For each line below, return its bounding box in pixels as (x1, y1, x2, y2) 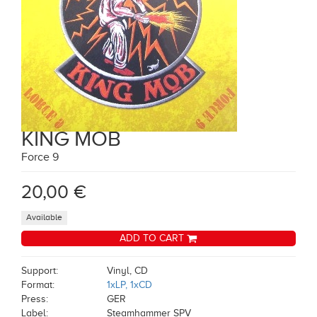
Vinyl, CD (107, 265, 148, 276)
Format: (21, 279, 54, 290)
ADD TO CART (120, 233, 187, 243)
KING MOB (21, 127, 121, 151)
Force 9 (21, 151, 59, 163)
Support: (21, 265, 58, 276)
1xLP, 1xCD (107, 279, 152, 290)
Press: (21, 294, 48, 304)
